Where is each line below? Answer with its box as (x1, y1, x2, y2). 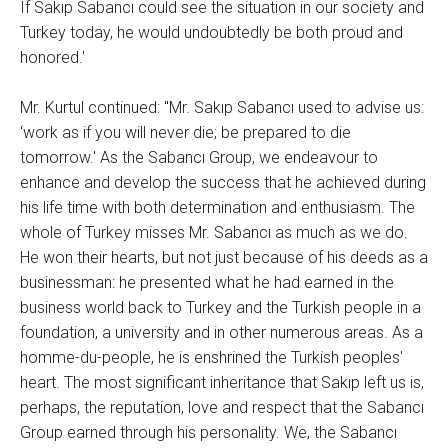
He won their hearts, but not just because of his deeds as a (20, 248, 428, 268)
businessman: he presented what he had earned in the (20, 273, 394, 293)
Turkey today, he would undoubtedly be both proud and (20, 23, 403, 43)
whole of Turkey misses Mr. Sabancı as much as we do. (20, 223, 408, 243)
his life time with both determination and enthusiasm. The (20, 198, 415, 218)
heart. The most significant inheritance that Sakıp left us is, (20, 373, 424, 393)
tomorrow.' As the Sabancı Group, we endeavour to (20, 148, 378, 168)
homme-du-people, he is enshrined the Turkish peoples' (20, 348, 403, 368)
